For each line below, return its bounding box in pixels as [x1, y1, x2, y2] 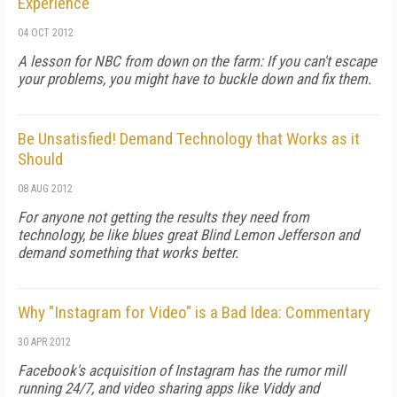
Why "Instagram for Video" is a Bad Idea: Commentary [18, 302, 370, 323]
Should [18, 149, 63, 169]
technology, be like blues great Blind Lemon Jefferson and [18, 226, 359, 244]
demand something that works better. [18, 244, 238, 261]
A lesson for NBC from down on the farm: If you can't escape [18, 52, 377, 70]
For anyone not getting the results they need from [18, 208, 309, 226]
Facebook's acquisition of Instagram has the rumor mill [18, 362, 346, 379]
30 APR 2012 [18, 336, 71, 348]
